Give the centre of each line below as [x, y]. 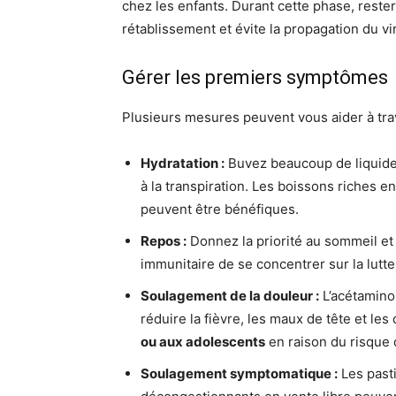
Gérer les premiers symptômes [255, 77]
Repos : [164, 241]
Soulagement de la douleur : [230, 296]
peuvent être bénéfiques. [220, 209]
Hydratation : [183, 163]
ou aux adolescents [203, 342]
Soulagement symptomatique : [239, 373]
